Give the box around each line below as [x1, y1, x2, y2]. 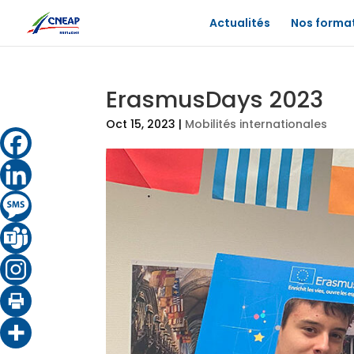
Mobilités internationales [185, 116, 328, 132]
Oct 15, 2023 [106, 116, 176, 132]
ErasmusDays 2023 [106, 84, 324, 115]
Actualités [209, 15, 270, 31]
